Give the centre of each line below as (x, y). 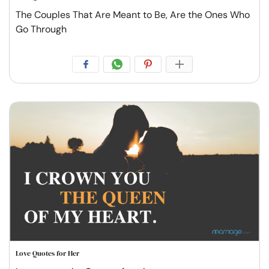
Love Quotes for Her (47, 253)
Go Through (41, 29)
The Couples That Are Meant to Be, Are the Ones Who (133, 14)
